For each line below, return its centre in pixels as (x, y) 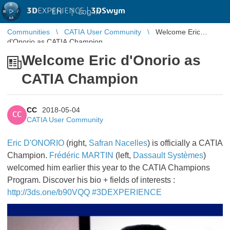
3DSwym (108, 11)
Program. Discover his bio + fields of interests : (91, 180)
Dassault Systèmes (168, 155)
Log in (89, 12)
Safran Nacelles (118, 143)
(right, (76, 143)
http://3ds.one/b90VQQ (49, 192)
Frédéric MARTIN (81, 155)
